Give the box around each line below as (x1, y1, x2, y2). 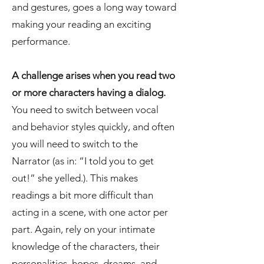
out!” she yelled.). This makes (12, 172, 138, 184)
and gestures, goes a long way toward (12, 1, 176, 13)
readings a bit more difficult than (12, 189, 153, 201)
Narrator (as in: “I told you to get (12, 155, 154, 167)
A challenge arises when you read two (12, 70, 175, 81)
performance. (12, 35, 70, 47)
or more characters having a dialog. (12, 87, 166, 98)
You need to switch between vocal (12, 104, 159, 115)
